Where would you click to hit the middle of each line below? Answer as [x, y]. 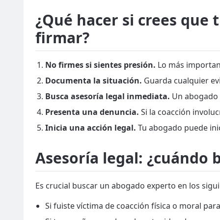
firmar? [62, 38]
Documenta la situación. [94, 81]
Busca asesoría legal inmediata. [108, 96]
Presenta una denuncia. [92, 112]
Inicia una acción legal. [91, 128]
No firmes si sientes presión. [100, 65]
